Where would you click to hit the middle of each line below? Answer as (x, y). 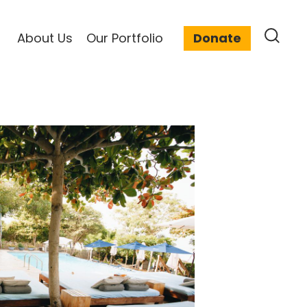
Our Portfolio (124, 38)
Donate (217, 38)
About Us (45, 38)
